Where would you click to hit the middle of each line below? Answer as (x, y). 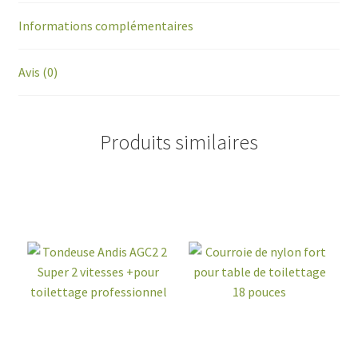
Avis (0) (38, 72)
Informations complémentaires (105, 25)
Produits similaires (179, 143)
